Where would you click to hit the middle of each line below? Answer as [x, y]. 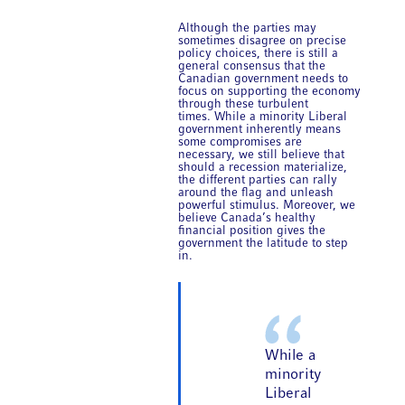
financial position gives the [252, 231]
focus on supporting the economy [270, 91]
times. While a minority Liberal [263, 117]
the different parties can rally [258, 180]
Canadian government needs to [264, 79]
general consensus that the [252, 66]
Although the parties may [248, 28]
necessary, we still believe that [262, 155]
